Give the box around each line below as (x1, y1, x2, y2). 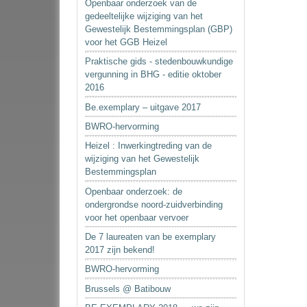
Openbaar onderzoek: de (85, 186, 183, 197)
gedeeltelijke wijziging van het (85, 10, 204, 21)
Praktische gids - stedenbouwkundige (85, 56, 234, 67)
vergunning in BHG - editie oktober (85, 69, 222, 80)
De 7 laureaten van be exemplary (85, 231, 217, 242)
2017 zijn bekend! (85, 244, 156, 255)
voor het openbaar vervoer (85, 212, 189, 223)
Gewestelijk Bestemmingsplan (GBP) (85, 23, 233, 34)
